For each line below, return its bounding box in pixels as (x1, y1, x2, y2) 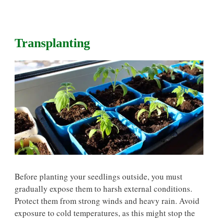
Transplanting (15, 36, 90, 50)
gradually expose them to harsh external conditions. (15, 182, 192, 194)
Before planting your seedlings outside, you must (15, 170, 182, 182)
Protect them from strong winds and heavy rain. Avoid (15, 195, 200, 206)
